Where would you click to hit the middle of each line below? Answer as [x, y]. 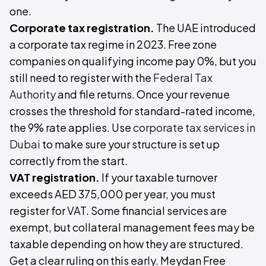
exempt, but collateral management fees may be [132, 227]
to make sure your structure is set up [130, 144]
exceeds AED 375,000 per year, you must [113, 194]
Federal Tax [183, 77]
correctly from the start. [69, 161]
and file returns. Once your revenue [143, 94]
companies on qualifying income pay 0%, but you [133, 61]
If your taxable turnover [159, 177]
